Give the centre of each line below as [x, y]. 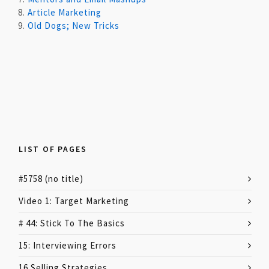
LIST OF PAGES [53, 149]
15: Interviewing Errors [68, 245]
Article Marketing [65, 12]
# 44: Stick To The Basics [72, 223]
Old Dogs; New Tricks [74, 26]
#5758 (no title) [51, 179]
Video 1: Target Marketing [74, 201]
